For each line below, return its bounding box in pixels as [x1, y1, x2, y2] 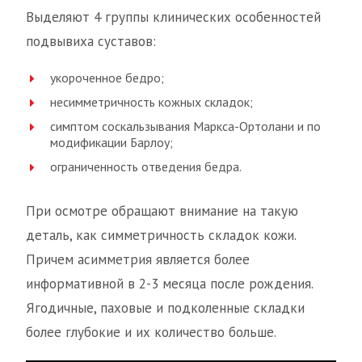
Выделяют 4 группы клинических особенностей [26, 8, 321, 27]
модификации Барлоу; [50, 134, 173, 151]
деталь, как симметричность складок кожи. [26, 226, 296, 245]
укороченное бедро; [50, 69, 164, 86]
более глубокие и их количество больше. [26, 323, 276, 342]
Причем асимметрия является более [26, 250, 250, 269]
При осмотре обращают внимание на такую [26, 202, 298, 221]
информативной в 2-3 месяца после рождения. [26, 275, 313, 293]
